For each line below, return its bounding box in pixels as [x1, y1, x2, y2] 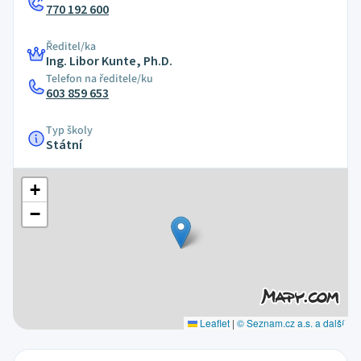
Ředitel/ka [46, 39, 96, 55]
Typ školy [46, 122, 93, 139]
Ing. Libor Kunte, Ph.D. [46, 52, 172, 70]
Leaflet [197, 316, 230, 330]
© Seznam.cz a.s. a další [236, 316, 344, 330]
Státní [46, 136, 82, 154]
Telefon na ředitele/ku [46, 71, 153, 87]
